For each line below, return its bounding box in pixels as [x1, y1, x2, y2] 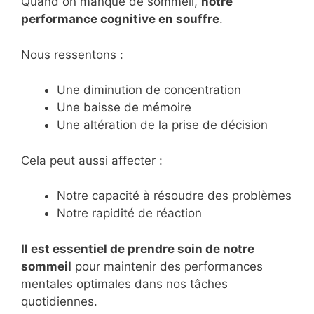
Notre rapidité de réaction [57, 206, 202, 221]
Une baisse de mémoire [57, 100, 191, 115]
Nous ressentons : [21, 47, 123, 62]
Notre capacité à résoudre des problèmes [57, 189, 292, 203]
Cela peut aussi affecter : [21, 153, 163, 168]
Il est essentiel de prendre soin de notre [21, 241, 254, 256]
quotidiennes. [21, 294, 97, 308]
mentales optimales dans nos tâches [21, 276, 228, 291]
